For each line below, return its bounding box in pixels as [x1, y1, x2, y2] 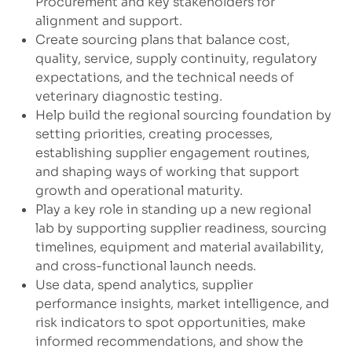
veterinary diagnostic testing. [35, 88, 222, 105]
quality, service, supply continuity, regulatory [35, 50, 317, 68]
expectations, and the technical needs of [35, 69, 294, 86]
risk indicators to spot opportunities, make [35, 314, 306, 332]
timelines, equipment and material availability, [35, 239, 324, 256]
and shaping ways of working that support [35, 163, 299, 181]
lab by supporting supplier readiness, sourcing [35, 220, 327, 237]
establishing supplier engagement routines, [35, 145, 310, 162]
